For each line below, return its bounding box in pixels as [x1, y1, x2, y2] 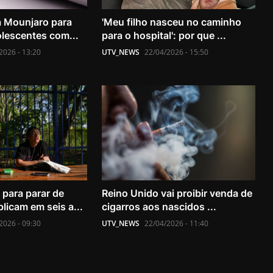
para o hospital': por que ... [102, 29, 227, 42]
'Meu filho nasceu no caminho [102, 16, 242, 29]
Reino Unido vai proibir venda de [102, 186, 253, 199]
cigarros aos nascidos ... [102, 200, 217, 213]
